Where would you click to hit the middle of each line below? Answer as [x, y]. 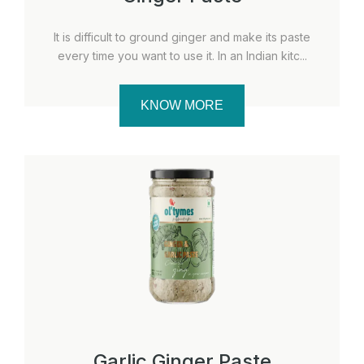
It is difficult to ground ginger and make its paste [182, 37]
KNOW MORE [182, 105]
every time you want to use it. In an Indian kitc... [182, 55]
